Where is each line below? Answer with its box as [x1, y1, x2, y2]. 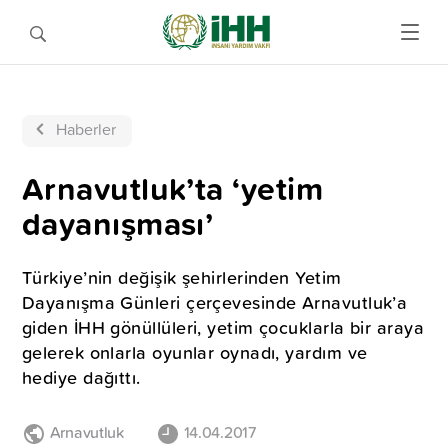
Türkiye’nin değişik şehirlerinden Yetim [22, 264, 342, 291]
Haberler [56, 118, 116, 140]
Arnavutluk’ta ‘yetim [22, 165, 323, 212]
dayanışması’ [22, 200, 214, 247]
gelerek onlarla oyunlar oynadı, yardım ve [22, 339, 368, 366]
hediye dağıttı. [22, 364, 141, 391]
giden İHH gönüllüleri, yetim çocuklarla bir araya [22, 314, 425, 341]
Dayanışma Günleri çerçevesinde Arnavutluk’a [22, 289, 408, 316]
